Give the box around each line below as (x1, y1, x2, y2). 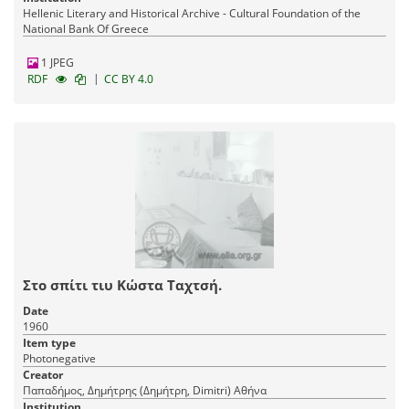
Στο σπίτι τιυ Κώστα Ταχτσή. (23, 276, 222, 295)
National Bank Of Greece (23, 21, 149, 37)
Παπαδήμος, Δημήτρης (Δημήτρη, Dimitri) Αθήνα (234, 383, 267, 399)
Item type (23, 335, 76, 351)
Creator (23, 367, 63, 383)
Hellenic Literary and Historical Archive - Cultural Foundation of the (23, 5, 361, 22)
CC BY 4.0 (104, 71, 153, 88)
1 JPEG (38, 55, 74, 71)
